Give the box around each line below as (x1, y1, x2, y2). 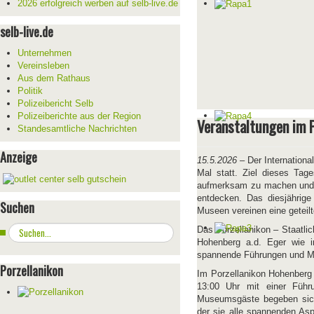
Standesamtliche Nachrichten (18, 123, 137, 134)
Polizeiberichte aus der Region (18, 111, 141, 121)
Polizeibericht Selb (18, 98, 93, 109)
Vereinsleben (18, 60, 69, 71)
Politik (18, 86, 43, 96)
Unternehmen (18, 48, 71, 58)
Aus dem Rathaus (18, 73, 90, 83)
